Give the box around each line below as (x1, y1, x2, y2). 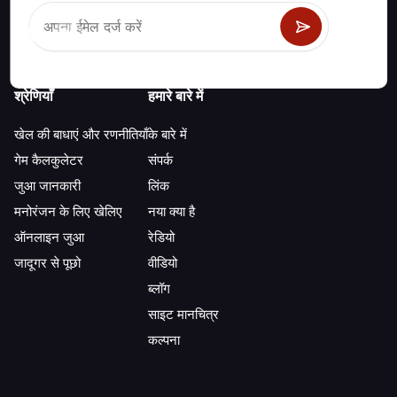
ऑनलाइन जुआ (14, 229, 84, 246)
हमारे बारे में (148, 87, 203, 105)
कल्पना (148, 331, 180, 349)
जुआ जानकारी (14, 177, 81, 195)
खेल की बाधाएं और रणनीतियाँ (14, 126, 148, 144)
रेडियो (148, 229, 175, 246)
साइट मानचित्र (148, 306, 219, 323)
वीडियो (148, 254, 177, 272)
